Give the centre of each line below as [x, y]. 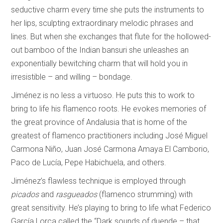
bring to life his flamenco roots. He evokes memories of [109, 109]
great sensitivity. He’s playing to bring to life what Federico [111, 208]
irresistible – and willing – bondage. [73, 77]
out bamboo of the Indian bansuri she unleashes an [100, 50]
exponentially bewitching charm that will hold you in [100, 63]
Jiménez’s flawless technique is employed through [99, 181]
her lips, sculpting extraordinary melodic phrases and [102, 23]
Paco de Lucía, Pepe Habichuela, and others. [90, 163]
